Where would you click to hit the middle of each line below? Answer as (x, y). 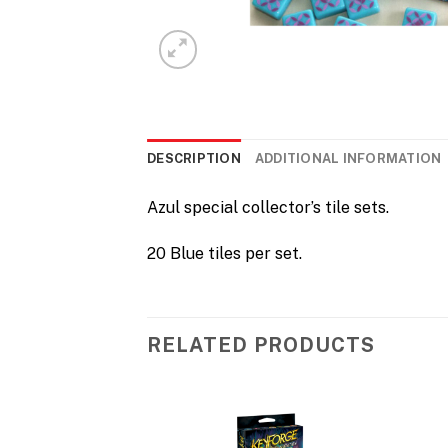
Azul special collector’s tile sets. (268, 208)
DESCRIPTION (194, 159)
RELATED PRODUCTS (261, 344)
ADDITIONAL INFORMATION (348, 159)
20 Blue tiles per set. (224, 254)
